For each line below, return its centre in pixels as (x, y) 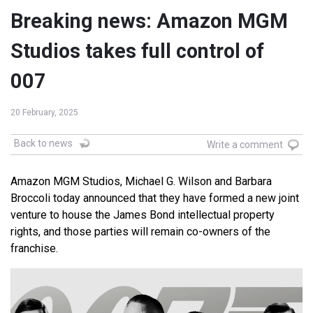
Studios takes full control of (137, 51)
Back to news (43, 144)
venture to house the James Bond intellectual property (143, 215)
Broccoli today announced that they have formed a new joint (155, 198)
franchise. (36, 249)
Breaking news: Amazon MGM (149, 21)
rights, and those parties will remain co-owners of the (140, 232)
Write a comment (245, 145)
